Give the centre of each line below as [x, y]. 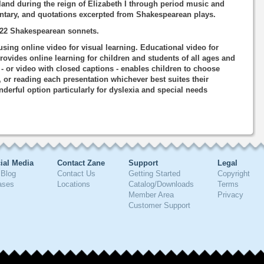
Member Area [151, 195]
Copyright [234, 174]
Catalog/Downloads [161, 184]
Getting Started [154, 174]
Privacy [230, 195]
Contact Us [76, 174]
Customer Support [159, 205]
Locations [74, 184]
